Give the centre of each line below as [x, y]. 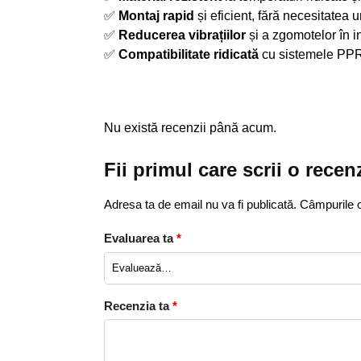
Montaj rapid [156, 16]
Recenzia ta [138, 305]
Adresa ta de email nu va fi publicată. [200, 205]
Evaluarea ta [140, 238]
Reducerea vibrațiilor [182, 35]
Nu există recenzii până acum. [190, 128]
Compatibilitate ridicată [188, 55]
